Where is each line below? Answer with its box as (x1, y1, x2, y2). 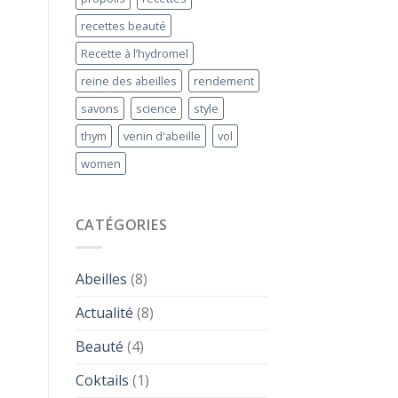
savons (80, 100, 119, 117)
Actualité (75, 302, 133, 322)
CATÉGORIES (75, 215, 168, 235)
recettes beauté (80, 18, 166, 35)
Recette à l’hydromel (80, 45, 188, 62)
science (135, 100, 177, 117)
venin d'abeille (123, 128, 201, 145)
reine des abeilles (80, 73, 177, 90)
